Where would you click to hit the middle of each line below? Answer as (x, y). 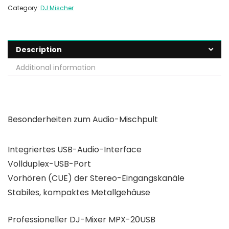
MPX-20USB (131, 220)
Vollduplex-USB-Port (50, 164)
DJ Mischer (57, 8)
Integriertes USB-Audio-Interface (75, 150)
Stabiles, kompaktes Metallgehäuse (79, 193)
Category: (24, 8)
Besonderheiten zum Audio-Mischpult (83, 120)
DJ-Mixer (88, 220)
